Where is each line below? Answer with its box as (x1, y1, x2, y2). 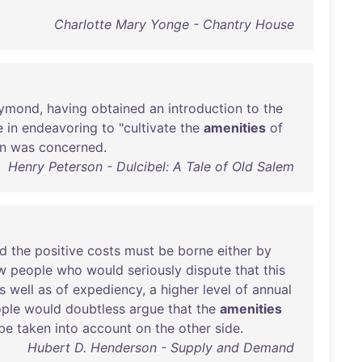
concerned (39, 139, 103, 155)
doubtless (65, 301, 125, 317)
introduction (168, 100, 242, 116)
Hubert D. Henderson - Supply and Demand (27, 339, 294, 356)
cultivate (124, 120, 176, 136)
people (11, 262, 53, 278)
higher (161, 281, 199, 297)
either (217, 242, 252, 259)
